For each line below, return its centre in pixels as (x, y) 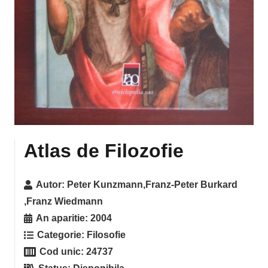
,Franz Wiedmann (63, 202)
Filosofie (106, 235)
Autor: (52, 185)
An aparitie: (63, 218)
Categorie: (62, 235)
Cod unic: (63, 252)
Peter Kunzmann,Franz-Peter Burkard (153, 185)
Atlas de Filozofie (104, 151)
